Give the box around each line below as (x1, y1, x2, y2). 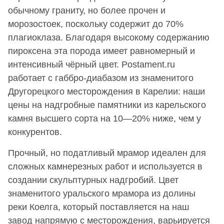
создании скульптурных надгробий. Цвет (8, 174, 178, 185)
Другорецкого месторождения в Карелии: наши (8, 86, 205, 96)
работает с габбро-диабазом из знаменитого (8, 72, 193, 83)
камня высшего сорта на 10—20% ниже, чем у (8, 113, 201, 123)
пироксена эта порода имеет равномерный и (8, 45, 195, 56)
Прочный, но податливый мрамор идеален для (8, 147, 206, 158)
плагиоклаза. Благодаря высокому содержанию (8, 32, 209, 42)
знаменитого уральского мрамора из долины (8, 188, 195, 198)
